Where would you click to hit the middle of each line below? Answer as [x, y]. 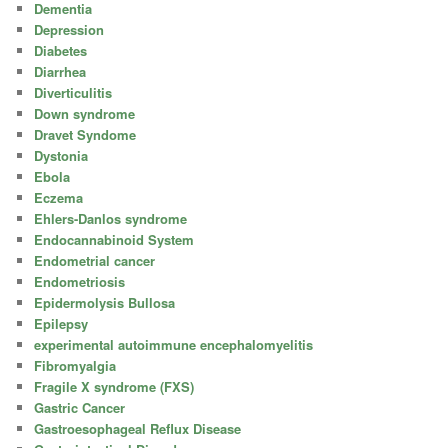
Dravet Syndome [85, 134]
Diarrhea [60, 71]
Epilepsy [61, 323]
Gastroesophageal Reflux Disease [138, 428]
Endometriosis [80, 281]
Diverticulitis [73, 92]
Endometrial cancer [95, 260]
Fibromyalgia [75, 365]
